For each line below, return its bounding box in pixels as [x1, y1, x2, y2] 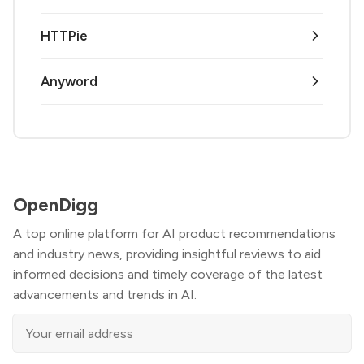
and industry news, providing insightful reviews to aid [13, 246, 321, 262]
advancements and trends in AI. [13, 287, 197, 303]
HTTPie [41, 27, 88, 44]
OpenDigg [13, 193, 98, 216]
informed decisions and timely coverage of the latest [13, 266, 323, 283]
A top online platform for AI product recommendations [13, 226, 336, 242]
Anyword [41, 72, 97, 89]
